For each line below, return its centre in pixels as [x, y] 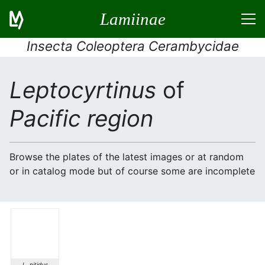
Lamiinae [132, 19]
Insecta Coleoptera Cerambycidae [132, 46]
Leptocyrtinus [83, 90]
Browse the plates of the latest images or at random [127, 157]
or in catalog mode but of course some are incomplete [132, 171]
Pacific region [81, 118]
